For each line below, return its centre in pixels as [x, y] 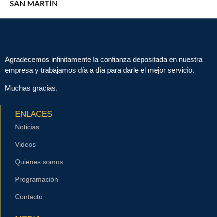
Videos [25, 145]
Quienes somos [39, 162]
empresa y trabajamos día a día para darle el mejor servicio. [100, 70]
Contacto [29, 197]
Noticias [27, 127]
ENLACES [34, 114]
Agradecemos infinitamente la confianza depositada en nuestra [104, 60]
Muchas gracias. [31, 88]
